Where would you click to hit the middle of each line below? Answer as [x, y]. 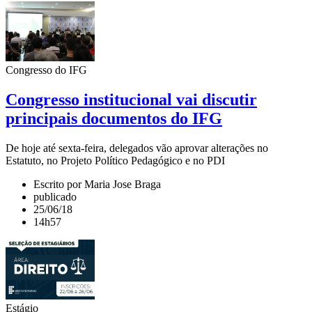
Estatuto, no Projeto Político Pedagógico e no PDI [115, 160]
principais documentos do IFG [114, 119]
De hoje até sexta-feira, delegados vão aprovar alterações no [137, 148]
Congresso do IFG [46, 70]
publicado [55, 196]
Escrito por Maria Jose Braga [97, 184]
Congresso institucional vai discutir [131, 100]
